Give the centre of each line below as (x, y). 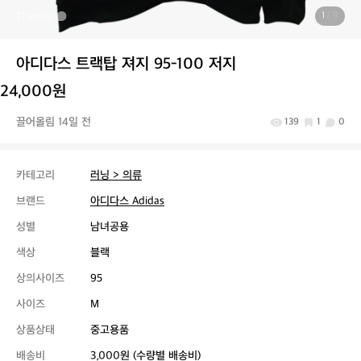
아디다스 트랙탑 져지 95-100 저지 (126, 64)
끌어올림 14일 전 (54, 122)
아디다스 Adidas (127, 201)
